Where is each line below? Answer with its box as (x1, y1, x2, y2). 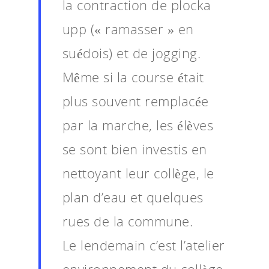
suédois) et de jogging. (62, 43, 201, 62)
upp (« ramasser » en (62, 19, 194, 38)
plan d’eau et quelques (62, 187, 204, 206)
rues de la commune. (62, 211, 193, 230)
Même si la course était (62, 67, 204, 86)
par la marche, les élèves (62, 115, 214, 134)
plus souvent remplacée (62, 91, 209, 110)
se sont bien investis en (62, 139, 207, 158)
